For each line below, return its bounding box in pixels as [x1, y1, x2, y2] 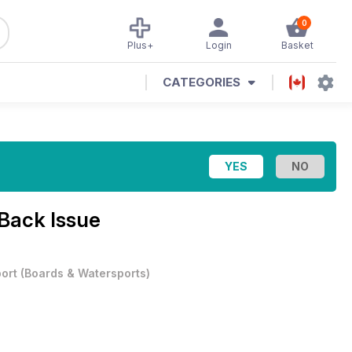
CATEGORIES [163, 75, 240, 90]
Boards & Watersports [24, 266, 146, 280]
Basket [280, 39, 313, 51]
